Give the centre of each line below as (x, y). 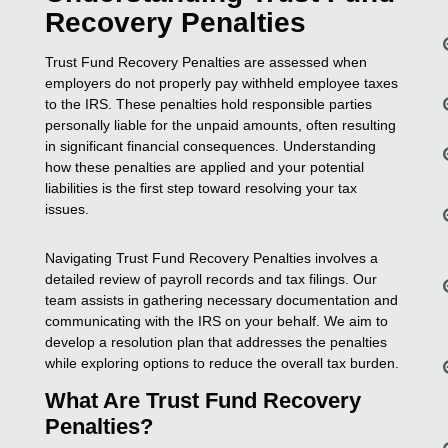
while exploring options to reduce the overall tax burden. (222, 362)
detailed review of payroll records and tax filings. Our (211, 278)
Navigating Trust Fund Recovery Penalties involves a (212, 257)
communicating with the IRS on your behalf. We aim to (217, 320)
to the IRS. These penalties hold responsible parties (209, 103)
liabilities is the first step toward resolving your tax (201, 187)
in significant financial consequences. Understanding (211, 145)
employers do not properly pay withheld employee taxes (222, 82)
